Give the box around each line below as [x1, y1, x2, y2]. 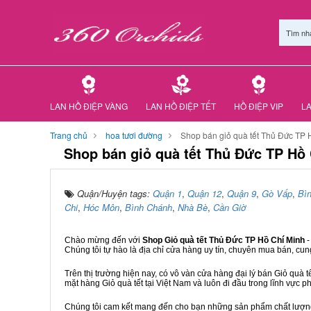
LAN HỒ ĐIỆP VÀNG [50, 100, 128, 112]
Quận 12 [187, 187, 221, 200]
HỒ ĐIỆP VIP [234, 100, 283, 112]
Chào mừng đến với [65, 235, 142, 245]
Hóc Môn [83, 201, 119, 214]
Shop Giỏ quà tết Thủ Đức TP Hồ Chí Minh [142, 235, 307, 245]
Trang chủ [50, 129, 87, 141]
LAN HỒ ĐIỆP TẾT [146, 100, 216, 112]
